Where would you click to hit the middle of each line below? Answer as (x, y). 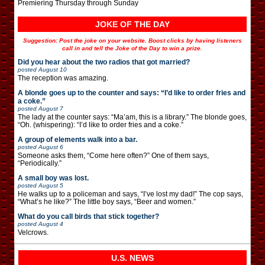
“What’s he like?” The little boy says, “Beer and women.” (107, 201)
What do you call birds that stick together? (88, 216)
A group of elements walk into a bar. (77, 139)
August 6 (51, 147)
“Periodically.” (40, 163)
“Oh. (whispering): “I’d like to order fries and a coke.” (101, 125)
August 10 (53, 69)
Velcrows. (33, 232)
